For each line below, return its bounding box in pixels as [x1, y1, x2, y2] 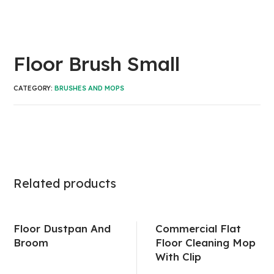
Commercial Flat [155, 222, 241, 235]
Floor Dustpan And [13, 222, 111, 235]
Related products [13, 176, 117, 191]
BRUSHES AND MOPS [54, 84, 125, 92]
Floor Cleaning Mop [155, 236, 256, 249]
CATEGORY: [13, 84, 55, 92]
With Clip [155, 250, 201, 263]
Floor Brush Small [13, 51, 180, 76]
